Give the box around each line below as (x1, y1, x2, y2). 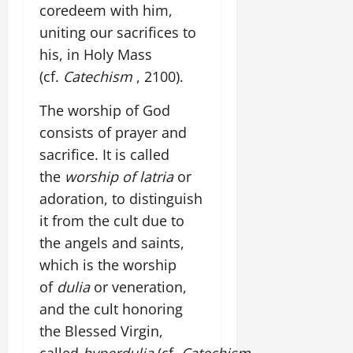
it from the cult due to (39, 210, 184, 230)
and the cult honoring (39, 299, 183, 318)
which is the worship (39, 255, 176, 274)
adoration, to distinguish (39, 188, 203, 208)
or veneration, (94, 277, 187, 296)
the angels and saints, (39, 232, 184, 252)
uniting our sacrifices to (39, 22, 196, 42)
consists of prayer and (39, 122, 187, 142)
